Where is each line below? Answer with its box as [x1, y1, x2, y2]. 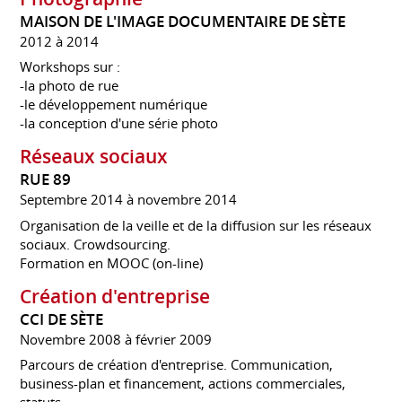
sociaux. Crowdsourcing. [20, 234, 171, 253]
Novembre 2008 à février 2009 [20, 329, 213, 348]
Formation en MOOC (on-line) [20, 253, 204, 272]
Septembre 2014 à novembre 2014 [20, 190, 238, 209]
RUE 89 [20, 170, 72, 190]
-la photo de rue [20, 76, 119, 95]
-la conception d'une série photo [20, 114, 219, 133]
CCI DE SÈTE [20, 309, 104, 329]
